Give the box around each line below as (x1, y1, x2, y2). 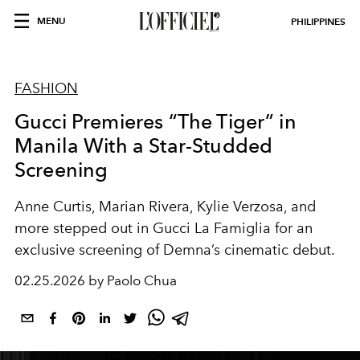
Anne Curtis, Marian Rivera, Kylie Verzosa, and (14, 198, 316, 215)
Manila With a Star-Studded (14, 133, 273, 157)
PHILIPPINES (291, 15, 346, 27)
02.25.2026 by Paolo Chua (14, 272, 177, 288)
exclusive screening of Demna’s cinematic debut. (14, 241, 335, 259)
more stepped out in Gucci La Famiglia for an (14, 219, 313, 237)
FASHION (14, 80, 78, 97)
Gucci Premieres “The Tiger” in (14, 109, 297, 133)
